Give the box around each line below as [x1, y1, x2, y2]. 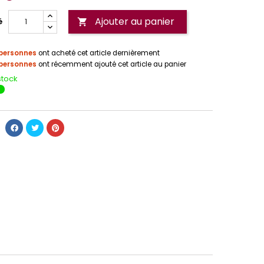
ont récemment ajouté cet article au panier [37, 60, 186, 70]
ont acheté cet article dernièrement [37, 48, 160, 58]
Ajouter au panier [95, 15, 174, 29]
